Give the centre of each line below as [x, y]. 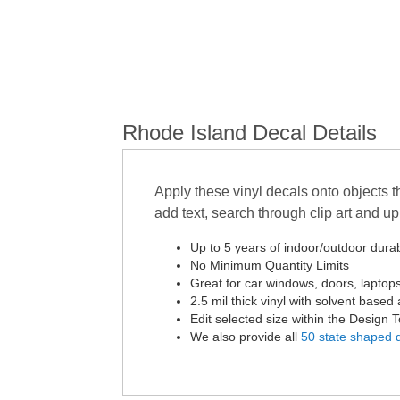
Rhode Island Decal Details [250, 133]
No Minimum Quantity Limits [270, 265]
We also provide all [246, 337]
